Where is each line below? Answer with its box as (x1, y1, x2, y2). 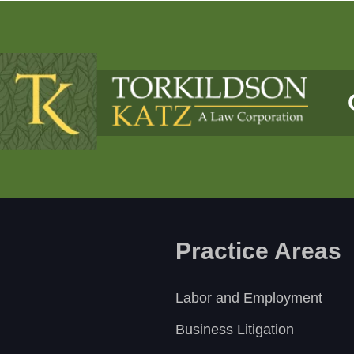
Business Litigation (175, 322, 294, 337)
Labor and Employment (175, 290, 322, 306)
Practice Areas (175, 238, 341, 264)
